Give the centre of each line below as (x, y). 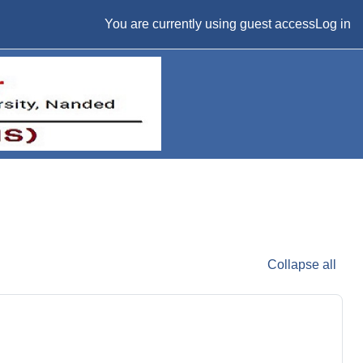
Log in (333, 24)
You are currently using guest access (210, 24)
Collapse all (302, 265)
